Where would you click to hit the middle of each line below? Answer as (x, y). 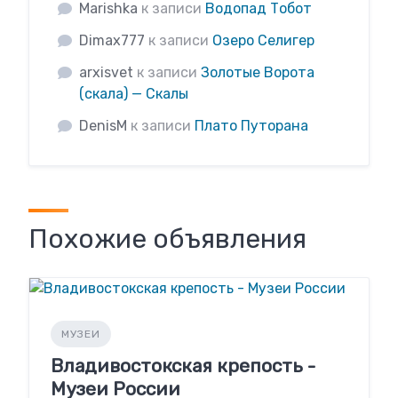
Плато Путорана (251, 126)
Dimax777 (112, 40)
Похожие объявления (167, 239)
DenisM (103, 126)
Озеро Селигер (263, 40)
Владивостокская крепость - (183, 366)
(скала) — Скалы (134, 94)
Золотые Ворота (258, 72)
